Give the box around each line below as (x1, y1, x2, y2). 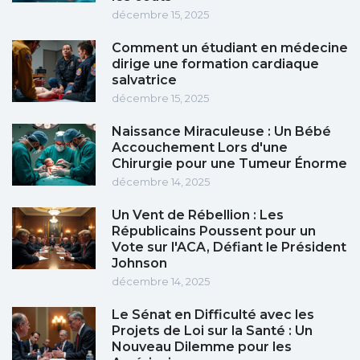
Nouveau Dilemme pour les (112, 339, 292, 355)
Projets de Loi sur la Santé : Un (112, 323, 313, 339)
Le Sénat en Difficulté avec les (112, 307, 314, 323)
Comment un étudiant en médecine (112, 40, 348, 56)
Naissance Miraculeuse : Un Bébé (112, 124, 331, 140)
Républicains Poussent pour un (112, 223, 316, 239)
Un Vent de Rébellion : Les (112, 207, 284, 223)
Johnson (112, 256, 167, 272)
